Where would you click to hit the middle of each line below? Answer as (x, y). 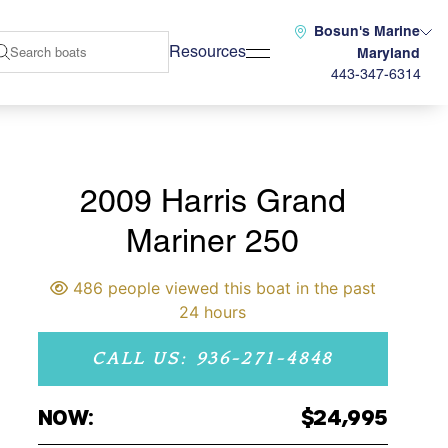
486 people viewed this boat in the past (221, 288)
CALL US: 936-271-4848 (213, 358)
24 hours (213, 312)
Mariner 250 (213, 240)
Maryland (388, 53)
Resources (207, 51)
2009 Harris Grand (212, 200)
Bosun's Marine (367, 31)
